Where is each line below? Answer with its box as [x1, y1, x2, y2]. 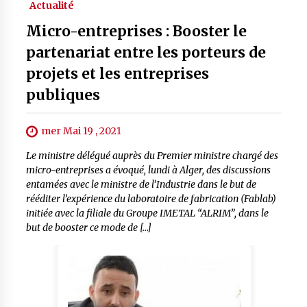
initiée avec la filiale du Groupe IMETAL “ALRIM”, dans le [25, 207, 269, 220]
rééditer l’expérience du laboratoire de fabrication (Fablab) [25, 193, 276, 206]
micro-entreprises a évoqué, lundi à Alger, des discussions [25, 164, 271, 177]
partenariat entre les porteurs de [25, 43, 266, 62]
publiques [25, 86, 100, 104]
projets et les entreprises [25, 64, 209, 83]
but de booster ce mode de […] [25, 221, 151, 234]
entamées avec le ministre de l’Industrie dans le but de [25, 178, 256, 191]
